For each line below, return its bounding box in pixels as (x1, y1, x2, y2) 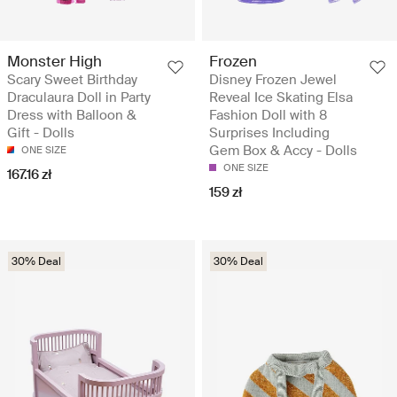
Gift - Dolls (7, 124, 74, 143)
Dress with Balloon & (7, 106, 136, 125)
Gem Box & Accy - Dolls (209, 142, 357, 160)
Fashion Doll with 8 (209, 106, 327, 125)
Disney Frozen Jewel (209, 71, 337, 90)
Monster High (7, 51, 102, 72)
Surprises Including (209, 124, 330, 143)
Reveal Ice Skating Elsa (209, 89, 353, 107)
